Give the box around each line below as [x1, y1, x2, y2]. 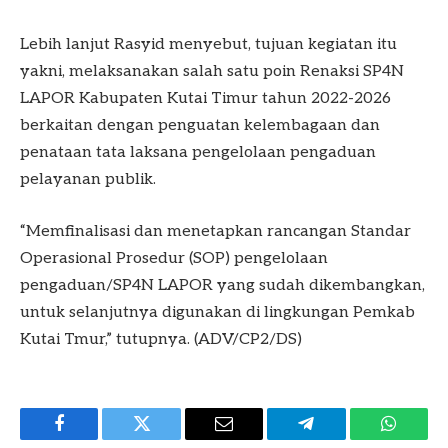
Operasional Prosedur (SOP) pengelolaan [20, 248, 328, 268]
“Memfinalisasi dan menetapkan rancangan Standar [20, 221, 411, 241]
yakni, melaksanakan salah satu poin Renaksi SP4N [20, 62, 404, 82]
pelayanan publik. [20, 170, 156, 190]
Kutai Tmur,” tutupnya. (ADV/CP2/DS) [20, 329, 302, 349]
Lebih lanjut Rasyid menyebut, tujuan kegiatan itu [20, 35, 397, 55]
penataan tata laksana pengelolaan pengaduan [20, 143, 376, 163]
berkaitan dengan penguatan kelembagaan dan [20, 116, 380, 136]
